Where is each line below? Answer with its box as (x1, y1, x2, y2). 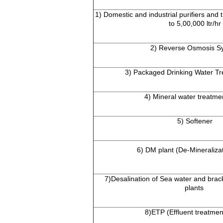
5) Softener (177, 117, 213, 125)
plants (184, 184, 206, 192)
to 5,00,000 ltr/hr (169, 19, 221, 28)
